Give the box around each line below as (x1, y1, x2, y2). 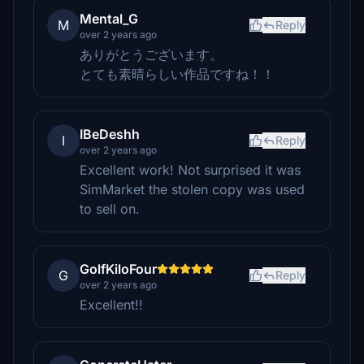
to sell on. (80, 201, 140, 217)
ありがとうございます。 (80, 46, 223, 63)
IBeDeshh (80, 126, 140, 142)
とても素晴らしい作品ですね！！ (80, 66, 275, 82)
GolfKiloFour (80, 261, 157, 277)
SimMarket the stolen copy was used (80, 181, 305, 197)
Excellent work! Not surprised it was (80, 162, 301, 178)
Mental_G (80, 11, 138, 27)
